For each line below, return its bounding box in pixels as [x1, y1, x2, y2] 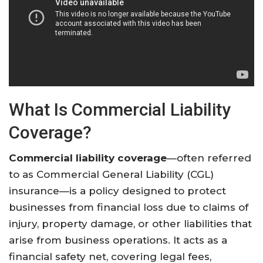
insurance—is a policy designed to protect [9, 184, 226, 197]
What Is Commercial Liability [9, 99, 231, 120]
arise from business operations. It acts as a [9, 234, 227, 246]
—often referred [167, 151, 251, 164]
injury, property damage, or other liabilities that [9, 217, 252, 230]
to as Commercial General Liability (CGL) [9, 168, 214, 180]
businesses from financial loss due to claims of [9, 201, 248, 213]
